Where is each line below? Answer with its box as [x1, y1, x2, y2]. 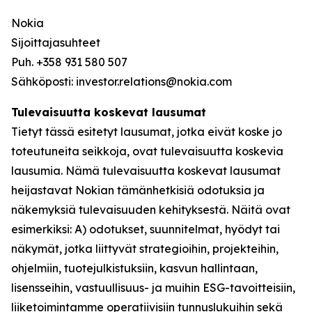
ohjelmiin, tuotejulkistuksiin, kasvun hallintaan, [11, 261, 258, 275]
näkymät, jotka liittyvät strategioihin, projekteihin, [11, 242, 279, 256]
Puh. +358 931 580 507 [11, 55, 130, 69]
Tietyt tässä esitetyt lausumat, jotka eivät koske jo [11, 125, 282, 139]
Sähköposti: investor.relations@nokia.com [11, 75, 232, 88]
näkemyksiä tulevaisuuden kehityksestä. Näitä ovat [11, 203, 290, 217]
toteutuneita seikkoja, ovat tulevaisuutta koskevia [11, 144, 283, 158]
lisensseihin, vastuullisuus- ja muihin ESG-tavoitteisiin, [11, 281, 295, 295]
